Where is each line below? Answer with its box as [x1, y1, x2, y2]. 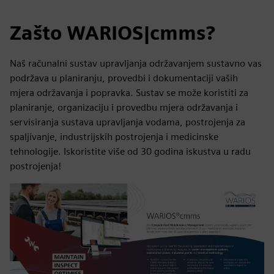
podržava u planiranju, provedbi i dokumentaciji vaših [10, 72, 238, 84]
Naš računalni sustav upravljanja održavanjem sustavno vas [10, 57, 262, 69]
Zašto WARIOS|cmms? [10, 21, 215, 45]
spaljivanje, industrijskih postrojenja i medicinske [10, 131, 218, 143]
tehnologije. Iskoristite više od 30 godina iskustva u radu [10, 146, 251, 157]
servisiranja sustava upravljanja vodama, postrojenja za [10, 116, 245, 128]
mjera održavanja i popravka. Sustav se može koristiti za [10, 87, 248, 98]
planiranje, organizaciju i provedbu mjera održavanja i [10, 102, 238, 113]
